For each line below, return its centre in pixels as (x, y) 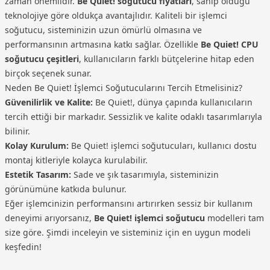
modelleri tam (234, 218)
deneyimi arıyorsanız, (49, 218)
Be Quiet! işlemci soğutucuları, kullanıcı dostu (163, 145)
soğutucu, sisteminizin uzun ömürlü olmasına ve (103, 30)
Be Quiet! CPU (230, 44)
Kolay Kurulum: (37, 145)
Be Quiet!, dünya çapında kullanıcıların (173, 102)
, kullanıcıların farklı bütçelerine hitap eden (167, 58)
